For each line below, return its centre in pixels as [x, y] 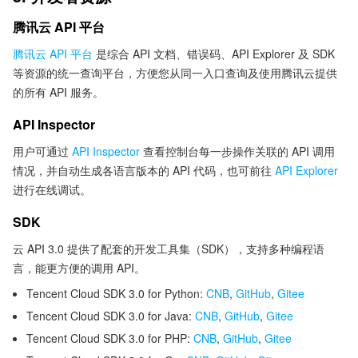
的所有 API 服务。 [58, 92]
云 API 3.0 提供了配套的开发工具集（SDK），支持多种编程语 [169, 249]
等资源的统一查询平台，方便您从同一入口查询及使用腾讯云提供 [175, 73]
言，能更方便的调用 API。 [79, 268]
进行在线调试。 [52, 189]
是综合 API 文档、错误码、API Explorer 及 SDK [214, 54]
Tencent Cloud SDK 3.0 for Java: [111, 316]
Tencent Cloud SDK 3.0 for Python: [116, 293]
